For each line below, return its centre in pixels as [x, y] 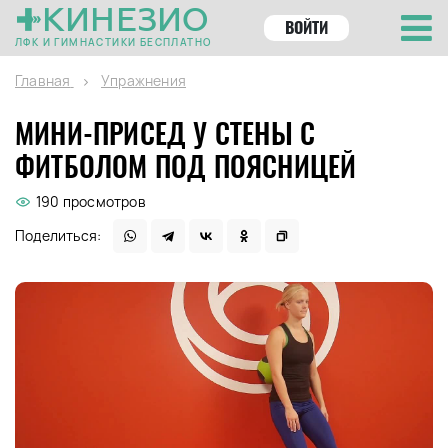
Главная [43, 80]
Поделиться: [58, 235]
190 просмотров [91, 201]
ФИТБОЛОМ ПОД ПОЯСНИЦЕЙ [186, 166]
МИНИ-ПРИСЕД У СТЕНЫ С [165, 133]
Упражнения [144, 80]
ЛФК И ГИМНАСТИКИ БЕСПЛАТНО [113, 42]
